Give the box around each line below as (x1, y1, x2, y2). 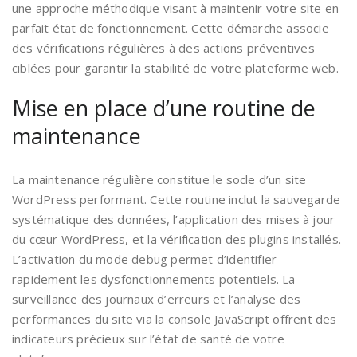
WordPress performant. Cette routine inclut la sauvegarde (12, 190, 341, 207)
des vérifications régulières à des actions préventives (12, 39, 315, 56)
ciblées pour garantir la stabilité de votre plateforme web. (12, 59, 339, 76)
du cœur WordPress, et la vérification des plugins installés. (12, 230, 342, 247)
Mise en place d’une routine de (12, 92, 316, 123)
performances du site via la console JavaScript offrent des (12, 310, 337, 327)
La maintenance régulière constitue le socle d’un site (12, 171, 307, 187)
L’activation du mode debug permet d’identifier (12, 250, 277, 267)
